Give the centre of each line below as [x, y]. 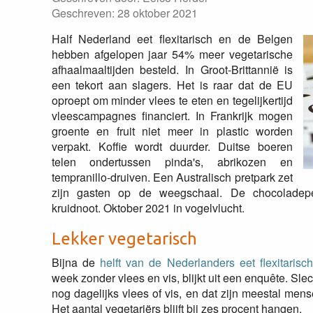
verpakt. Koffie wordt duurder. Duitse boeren [172, 146]
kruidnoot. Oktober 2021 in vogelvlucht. [148, 208]
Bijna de [76, 262]
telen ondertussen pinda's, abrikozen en [172, 162]
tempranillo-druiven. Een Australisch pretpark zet [172, 177]
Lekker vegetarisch [124, 239]
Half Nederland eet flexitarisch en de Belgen [172, 39]
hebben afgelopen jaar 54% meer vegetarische [172, 54]
